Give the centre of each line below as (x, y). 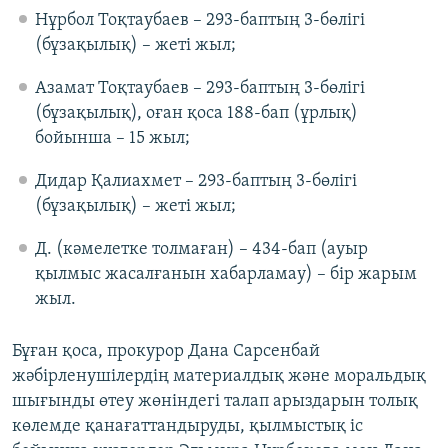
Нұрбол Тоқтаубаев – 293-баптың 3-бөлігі (199, 21)
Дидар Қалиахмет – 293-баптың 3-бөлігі (195, 182)
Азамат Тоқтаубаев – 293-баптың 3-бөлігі (199, 89)
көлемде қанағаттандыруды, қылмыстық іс (187, 427)
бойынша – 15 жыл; (112, 139)
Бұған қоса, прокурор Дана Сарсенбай (166, 352)
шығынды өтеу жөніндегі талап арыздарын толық (215, 402)
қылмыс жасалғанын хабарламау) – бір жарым (225, 275)
